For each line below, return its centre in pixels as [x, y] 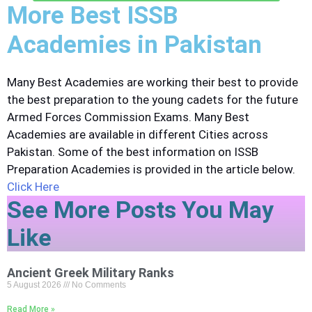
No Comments [98, 284]
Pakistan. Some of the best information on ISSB [133, 151]
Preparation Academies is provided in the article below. [153, 169]
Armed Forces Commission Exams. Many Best [128, 117]
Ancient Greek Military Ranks [91, 272]
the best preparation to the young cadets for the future [153, 99]
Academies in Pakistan [134, 45]
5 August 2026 [35, 284]
